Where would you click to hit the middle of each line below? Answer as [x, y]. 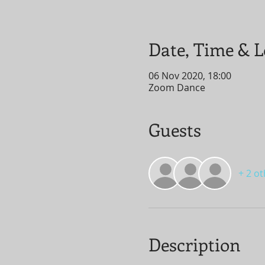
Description [194, 244]
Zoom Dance [177, 88]
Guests [174, 130]
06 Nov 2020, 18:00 [190, 76]
